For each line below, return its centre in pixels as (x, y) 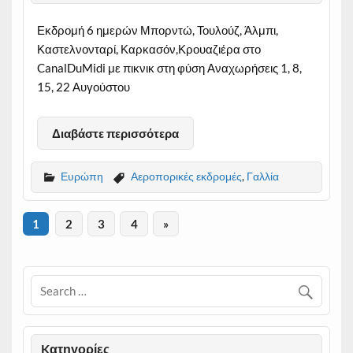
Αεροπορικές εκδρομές (186, 176)
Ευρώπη (82, 176)
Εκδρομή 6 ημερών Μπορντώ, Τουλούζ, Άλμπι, (157, 30)
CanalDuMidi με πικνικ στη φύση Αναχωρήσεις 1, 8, (169, 67)
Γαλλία (262, 176)
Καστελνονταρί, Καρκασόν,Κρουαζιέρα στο (149, 48)
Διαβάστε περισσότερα (115, 133)
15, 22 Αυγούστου (83, 86)
